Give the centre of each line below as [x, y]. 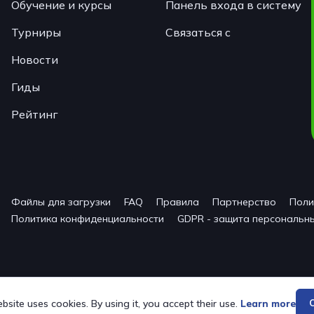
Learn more [268, 303]
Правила [178, 202]
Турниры [36, 32]
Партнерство [244, 202]
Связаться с [198, 32]
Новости [35, 60]
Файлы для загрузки [61, 202]
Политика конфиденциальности [88, 219]
